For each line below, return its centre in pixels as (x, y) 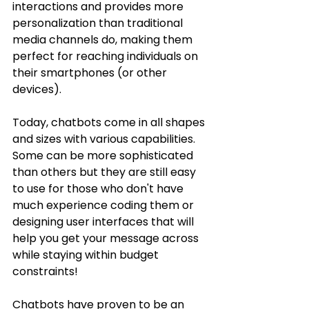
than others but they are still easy (106, 172)
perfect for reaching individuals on (107, 57)
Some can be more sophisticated (104, 156)
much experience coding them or (104, 206)
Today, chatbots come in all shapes (110, 123)
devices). (37, 90)
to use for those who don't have (99, 189)
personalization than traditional (99, 23)
